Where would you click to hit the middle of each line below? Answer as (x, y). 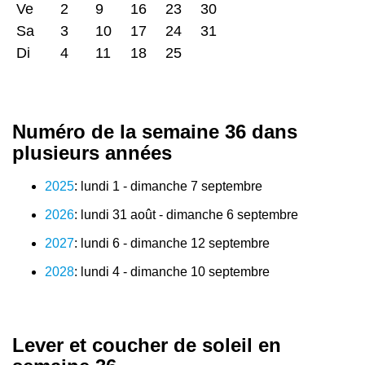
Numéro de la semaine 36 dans (155, 132)
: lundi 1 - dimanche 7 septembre (168, 186)
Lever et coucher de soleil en (147, 345)
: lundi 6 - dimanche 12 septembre (172, 243)
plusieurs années (92, 153)
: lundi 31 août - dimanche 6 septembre (186, 215)
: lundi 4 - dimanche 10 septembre (172, 272)
